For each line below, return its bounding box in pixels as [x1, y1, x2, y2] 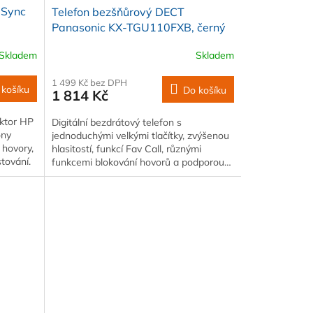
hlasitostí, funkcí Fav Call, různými [51, 142, 201, 155]
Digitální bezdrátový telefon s [51, 115, 182, 129]
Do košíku [182, 83, 226, 96]
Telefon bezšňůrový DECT [51, 4, 184, 19]
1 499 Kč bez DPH [51, 76, 127, 88]
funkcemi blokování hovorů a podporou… [51, 155, 231, 168]
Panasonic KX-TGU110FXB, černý [51, 20, 226, 34]
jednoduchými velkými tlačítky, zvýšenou [51, 129, 229, 142]
